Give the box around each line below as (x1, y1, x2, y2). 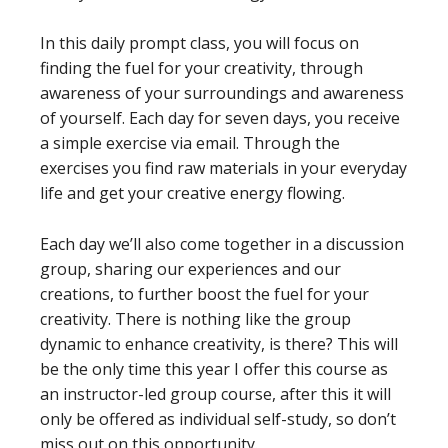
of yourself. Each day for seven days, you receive (40, 107, 400, 130)
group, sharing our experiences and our (40, 258, 341, 281)
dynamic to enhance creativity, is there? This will (40, 333, 398, 356)
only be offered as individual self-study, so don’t (40, 408, 396, 431)
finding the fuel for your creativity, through (40, 57, 363, 80)
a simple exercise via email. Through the (40, 132, 340, 155)
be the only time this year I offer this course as (40, 358, 388, 381)
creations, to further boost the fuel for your (40, 283, 369, 306)
